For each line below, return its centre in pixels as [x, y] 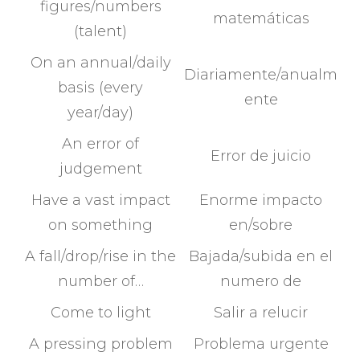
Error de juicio [261, 155]
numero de [261, 281]
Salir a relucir [261, 312]
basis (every [101, 87]
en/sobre [261, 225]
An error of [101, 143]
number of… [100, 281]
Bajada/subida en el [261, 256]
